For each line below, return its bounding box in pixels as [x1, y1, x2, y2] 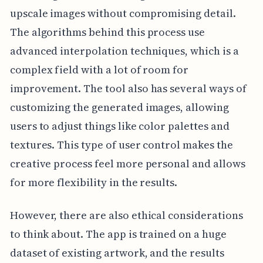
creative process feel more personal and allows [9, 156, 245, 171]
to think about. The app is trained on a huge [9, 226, 227, 241]
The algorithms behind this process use [9, 24, 205, 39]
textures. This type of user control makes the [9, 137, 233, 152]
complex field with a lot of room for [9, 62, 189, 77]
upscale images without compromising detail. [9, 5, 236, 21]
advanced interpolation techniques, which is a [9, 43, 239, 58]
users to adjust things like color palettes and [9, 118, 230, 133]
